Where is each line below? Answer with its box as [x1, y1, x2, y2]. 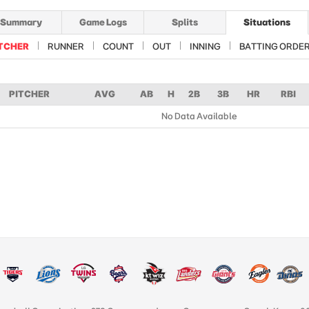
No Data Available [161, 111, 237, 121]
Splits [172, 17, 198, 27]
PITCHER [9, 89, 50, 99]
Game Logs [79, 17, 127, 27]
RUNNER [48, 41, 84, 51]
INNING [190, 41, 221, 51]
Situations [243, 17, 290, 27]
